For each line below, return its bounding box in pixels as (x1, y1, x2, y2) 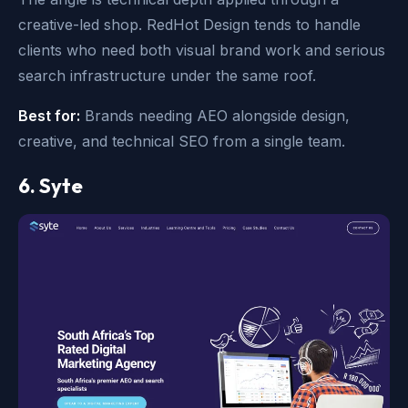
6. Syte (18, 173, 83, 199)
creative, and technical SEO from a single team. (18, 132, 345, 151)
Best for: (18, 107, 80, 126)
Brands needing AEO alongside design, (80, 107, 350, 126)
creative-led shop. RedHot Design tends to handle (18, 15, 361, 35)
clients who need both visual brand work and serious (18, 41, 385, 60)
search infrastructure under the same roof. (18, 66, 316, 86)
